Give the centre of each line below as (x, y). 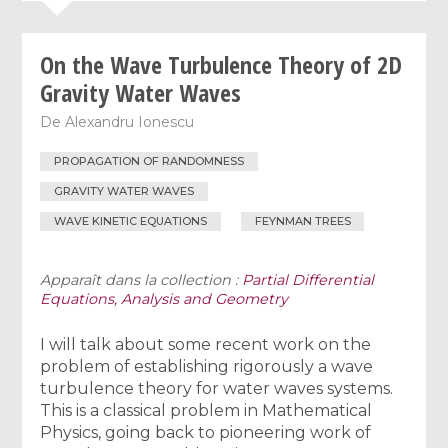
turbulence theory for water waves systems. (217, 388)
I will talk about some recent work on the (206, 344)
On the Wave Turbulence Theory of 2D (221, 64)
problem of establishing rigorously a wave (207, 366)
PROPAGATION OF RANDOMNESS (149, 161)
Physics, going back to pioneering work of (206, 432)
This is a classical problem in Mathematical (206, 410)
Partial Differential (308, 279)
